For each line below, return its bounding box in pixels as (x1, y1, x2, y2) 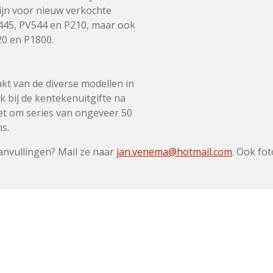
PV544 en (19, 18, 64, 32)
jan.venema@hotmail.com (116, 145, 232, 158)
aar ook (100, 18, 135, 32)
